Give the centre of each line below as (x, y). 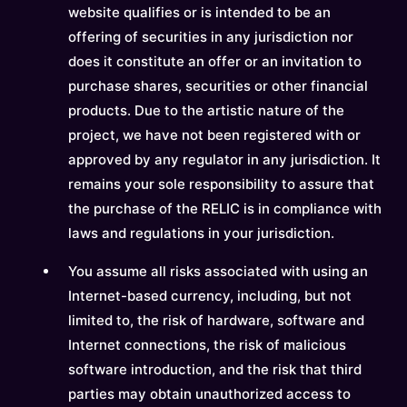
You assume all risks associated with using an (218, 271)
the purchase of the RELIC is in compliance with (225, 208)
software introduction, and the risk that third (215, 369)
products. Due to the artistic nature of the (206, 110)
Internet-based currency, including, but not (210, 296)
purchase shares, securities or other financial (218, 86)
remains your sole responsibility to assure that (221, 184)
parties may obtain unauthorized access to (209, 394)
